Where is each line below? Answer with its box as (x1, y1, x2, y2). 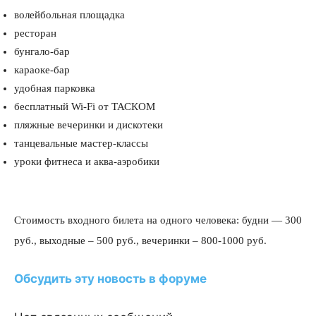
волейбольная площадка (14, 8, 125, 21)
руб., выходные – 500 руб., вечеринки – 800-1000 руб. (14, 234, 267, 247)
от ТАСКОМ (98, 100, 155, 113)
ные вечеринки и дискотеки (37, 119, 163, 131)
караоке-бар (14, 63, 70, 76)
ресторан (14, 27, 56, 39)
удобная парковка (14, 82, 95, 95)
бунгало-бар (14, 45, 70, 58)
